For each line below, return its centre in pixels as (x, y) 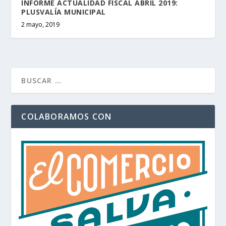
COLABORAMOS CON (67, 116)
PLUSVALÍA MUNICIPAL (64, 12)
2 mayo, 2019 (41, 24)
